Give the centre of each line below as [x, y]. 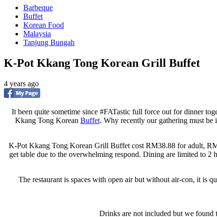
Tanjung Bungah [49, 42]
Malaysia [37, 34]
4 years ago [21, 83]
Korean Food [44, 25]
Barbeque [38, 8]
